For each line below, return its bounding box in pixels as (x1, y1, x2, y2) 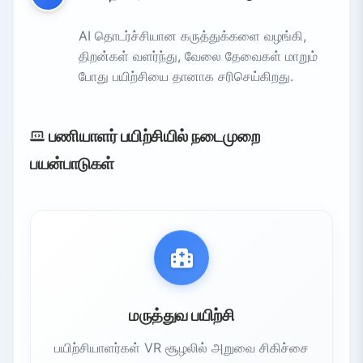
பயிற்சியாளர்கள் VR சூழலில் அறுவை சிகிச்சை (54, 339, 309, 356)
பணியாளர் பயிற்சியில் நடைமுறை (45, 126, 259, 146)
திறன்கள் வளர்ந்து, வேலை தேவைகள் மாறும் (79, 47, 318, 64)
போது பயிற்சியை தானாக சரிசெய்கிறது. (79, 67, 293, 84)
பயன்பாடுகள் (30, 153, 114, 173)
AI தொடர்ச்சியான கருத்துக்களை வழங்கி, (79, 27, 306, 44)
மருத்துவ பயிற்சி (129, 305, 234, 325)
